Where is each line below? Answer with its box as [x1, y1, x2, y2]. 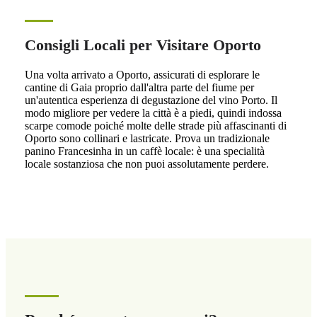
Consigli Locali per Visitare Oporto [24, 36, 261, 54]
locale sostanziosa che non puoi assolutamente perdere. [24, 158, 269, 171]
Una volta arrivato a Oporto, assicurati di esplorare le [24, 69, 260, 81]
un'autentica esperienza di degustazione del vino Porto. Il [24, 94, 277, 107]
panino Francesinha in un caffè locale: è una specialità [24, 145, 265, 158]
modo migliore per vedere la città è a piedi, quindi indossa [24, 107, 282, 120]
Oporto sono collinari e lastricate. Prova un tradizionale [24, 132, 270, 145]
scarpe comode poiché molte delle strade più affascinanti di [24, 120, 287, 132]
